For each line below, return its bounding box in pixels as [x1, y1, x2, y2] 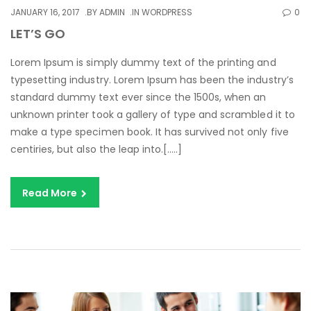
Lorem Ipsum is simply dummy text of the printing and [10, 56, 276, 70]
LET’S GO [10, 25, 66, 43]
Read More [22, 186, 80, 201]
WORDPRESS [142, 6, 193, 19]
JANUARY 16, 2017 [10, 6, 81, 19]
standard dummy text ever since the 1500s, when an [10, 90, 267, 105]
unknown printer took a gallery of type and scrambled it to [10, 108, 295, 122]
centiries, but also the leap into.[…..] [10, 142, 183, 157]
